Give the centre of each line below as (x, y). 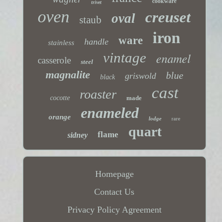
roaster (98, 95)
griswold (140, 76)
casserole (55, 60)
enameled (110, 113)
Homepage (114, 174)
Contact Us (114, 192)
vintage (125, 58)
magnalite (68, 75)
